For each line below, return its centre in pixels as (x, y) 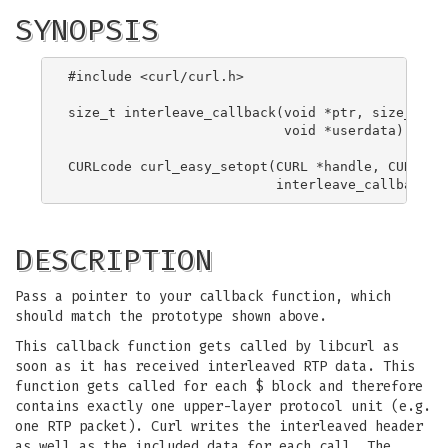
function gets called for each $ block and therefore (219, 386)
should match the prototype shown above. (171, 316)
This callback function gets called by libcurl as (207, 346)
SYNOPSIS (87, 30)
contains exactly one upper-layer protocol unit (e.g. (223, 406)
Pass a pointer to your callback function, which (203, 296)
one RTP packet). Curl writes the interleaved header (219, 426)
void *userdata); (240, 130)
